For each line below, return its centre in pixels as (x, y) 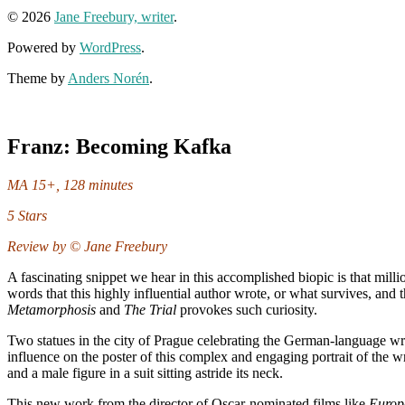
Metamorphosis (53, 310)
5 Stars (27, 216)
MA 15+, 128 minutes (70, 185)
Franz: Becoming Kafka (119, 147)
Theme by (38, 78)
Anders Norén (108, 78)
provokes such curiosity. (247, 310)
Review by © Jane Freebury (87, 247)
